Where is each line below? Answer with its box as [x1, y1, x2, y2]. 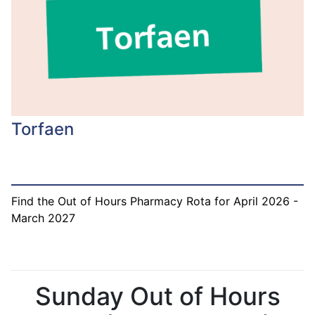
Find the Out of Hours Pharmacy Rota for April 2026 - [11, 193, 298, 208]
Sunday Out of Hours [34, 281, 281, 311]
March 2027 [11, 210, 75, 225]
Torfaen [11, 118, 74, 139]
